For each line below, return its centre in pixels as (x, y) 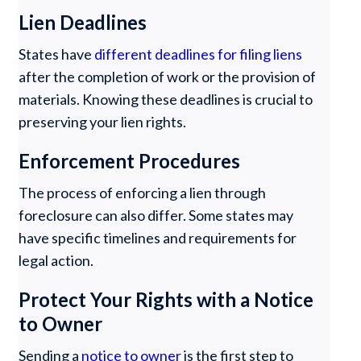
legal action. (56, 260)
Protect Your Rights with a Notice (166, 299)
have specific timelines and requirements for (158, 238)
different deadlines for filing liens (199, 54)
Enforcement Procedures (130, 161)
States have (57, 54)
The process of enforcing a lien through (143, 193)
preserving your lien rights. (103, 122)
